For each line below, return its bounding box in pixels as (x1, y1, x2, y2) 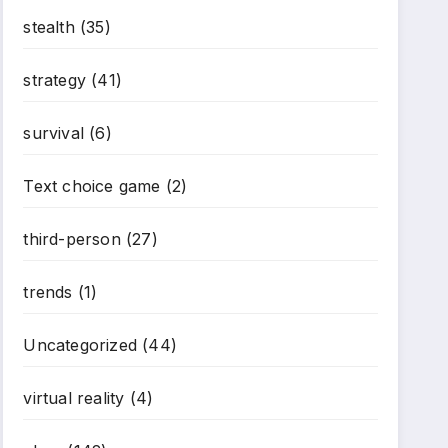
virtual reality (23, 388, 125, 408)
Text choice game (23, 176, 161, 196)
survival (23, 123, 84, 143)
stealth (23, 17, 75, 37)
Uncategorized (23, 335, 137, 355)
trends (23, 282, 73, 302)
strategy (23, 70, 86, 90)
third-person (23, 229, 121, 249)
